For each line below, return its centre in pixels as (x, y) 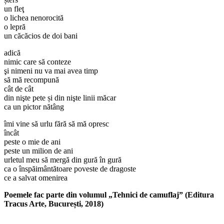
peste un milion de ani (38, 150)
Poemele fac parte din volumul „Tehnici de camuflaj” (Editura (109, 194)
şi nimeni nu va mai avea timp (51, 70)
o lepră (15, 26)
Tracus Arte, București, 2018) (54, 203)
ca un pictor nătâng (34, 106)
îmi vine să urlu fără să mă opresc (56, 123)
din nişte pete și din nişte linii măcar (60, 97)
